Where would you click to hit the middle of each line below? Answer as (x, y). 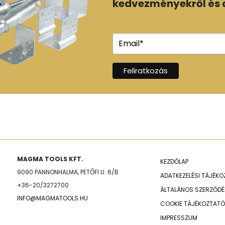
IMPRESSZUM (179, 217)
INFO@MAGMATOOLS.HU (52, 198)
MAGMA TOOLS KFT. (50, 159)
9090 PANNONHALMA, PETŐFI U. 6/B (68, 172)
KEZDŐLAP (174, 161)
